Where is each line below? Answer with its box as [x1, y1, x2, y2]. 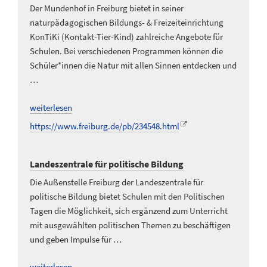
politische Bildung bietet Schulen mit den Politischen [30, 190, 225, 202]
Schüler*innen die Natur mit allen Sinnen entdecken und [30, 60, 237, 72]
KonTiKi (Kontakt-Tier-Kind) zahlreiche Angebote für [30, 31, 223, 43]
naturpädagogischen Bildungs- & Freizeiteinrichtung [30, 17, 223, 29]
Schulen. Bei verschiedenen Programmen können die [30, 45, 223, 57]
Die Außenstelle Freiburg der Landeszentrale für [30, 176, 203, 188]
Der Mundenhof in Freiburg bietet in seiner [30, 2, 184, 14]
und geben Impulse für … [30, 233, 122, 245]
